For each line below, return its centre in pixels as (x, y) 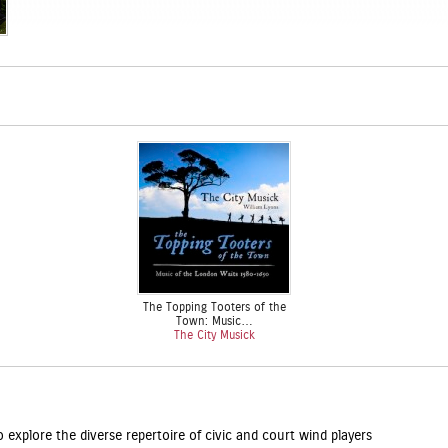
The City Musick (214, 335)
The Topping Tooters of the (214, 307)
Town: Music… (214, 321)
